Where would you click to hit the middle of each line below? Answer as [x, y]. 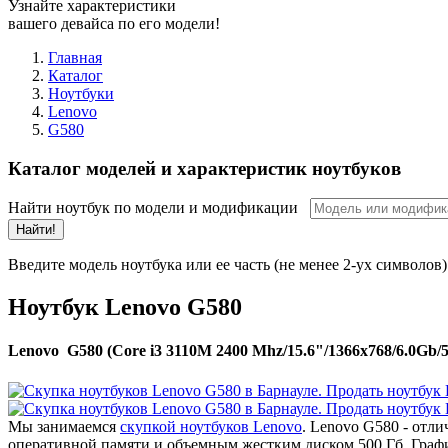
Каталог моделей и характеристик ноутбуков [204, 168]
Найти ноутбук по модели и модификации [159, 208]
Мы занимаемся [64, 426]
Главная [75, 57]
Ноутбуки [81, 93]
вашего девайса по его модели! [114, 23]
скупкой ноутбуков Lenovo [211, 426]
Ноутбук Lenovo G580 [125, 307]
